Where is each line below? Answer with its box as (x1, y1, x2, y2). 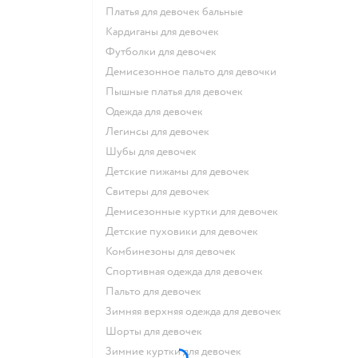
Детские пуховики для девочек (113, 225, 258, 239)
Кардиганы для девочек (113, 25, 219, 39)
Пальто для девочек (114, 284, 201, 299)
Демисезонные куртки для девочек (113, 205, 278, 219)
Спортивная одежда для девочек (113, 265, 263, 279)
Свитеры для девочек (113, 185, 209, 199)
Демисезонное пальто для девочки (113, 65, 276, 79)
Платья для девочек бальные (114, 5, 243, 19)
